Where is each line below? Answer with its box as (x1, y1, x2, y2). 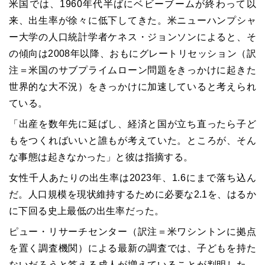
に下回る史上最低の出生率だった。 (9, 205, 164, 216)
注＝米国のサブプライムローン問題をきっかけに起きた (9, 64, 256, 75)
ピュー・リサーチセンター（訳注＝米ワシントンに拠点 (9, 226, 256, 237)
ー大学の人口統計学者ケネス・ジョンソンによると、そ (9, 31, 256, 42)
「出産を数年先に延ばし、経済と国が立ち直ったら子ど (9, 118, 256, 129)
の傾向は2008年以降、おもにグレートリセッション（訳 (9, 48, 256, 59)
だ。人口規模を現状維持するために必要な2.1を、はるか (9, 189, 256, 199)
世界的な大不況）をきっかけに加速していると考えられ (9, 81, 256, 92)
